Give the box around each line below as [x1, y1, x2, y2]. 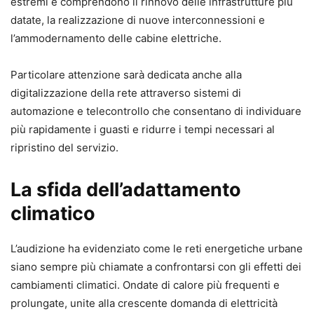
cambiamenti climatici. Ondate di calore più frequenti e [11, 278, 280, 292]
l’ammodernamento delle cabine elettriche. [11, 31, 221, 45]
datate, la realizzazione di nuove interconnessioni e [11, 13, 265, 27]
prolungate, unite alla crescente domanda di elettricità [11, 296, 278, 310]
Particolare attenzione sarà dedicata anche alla [11, 67, 242, 81]
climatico [11, 201, 95, 225]
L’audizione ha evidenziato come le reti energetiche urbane [11, 241, 303, 255]
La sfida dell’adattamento [11, 177, 241, 201]
